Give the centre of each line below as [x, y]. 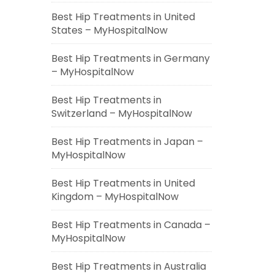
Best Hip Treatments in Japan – [127, 142]
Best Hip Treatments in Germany [130, 58]
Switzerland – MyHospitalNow [121, 113]
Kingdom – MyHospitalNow [115, 197]
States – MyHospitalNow [109, 30]
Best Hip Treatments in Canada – [131, 225]
